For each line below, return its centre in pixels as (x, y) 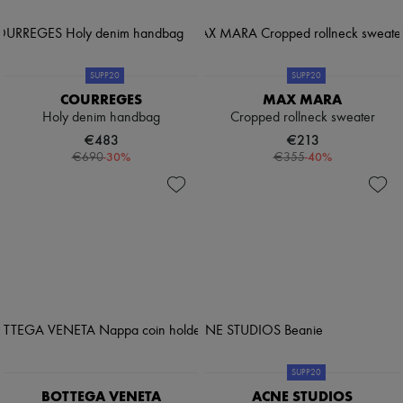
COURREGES (101, 100)
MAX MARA (302, 100)
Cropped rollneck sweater (302, 118)
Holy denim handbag (101, 118)
